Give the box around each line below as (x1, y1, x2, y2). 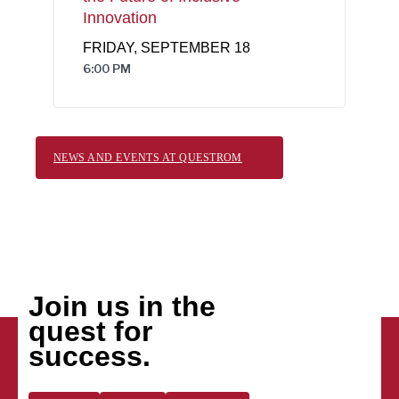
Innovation (83, 9, 157, 28)
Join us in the (28, 289, 216, 322)
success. (28, 339, 151, 372)
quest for (28, 314, 152, 347)
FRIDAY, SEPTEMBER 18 (83, 40, 250, 56)
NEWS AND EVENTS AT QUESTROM (53, 151, 242, 164)
